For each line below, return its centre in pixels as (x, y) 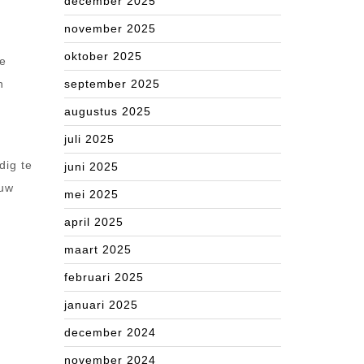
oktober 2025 (103, 56)
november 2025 (110, 28)
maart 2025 (98, 249)
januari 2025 (101, 305)
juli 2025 (89, 139)
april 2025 (94, 222)
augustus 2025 (108, 111)
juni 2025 (91, 167)
